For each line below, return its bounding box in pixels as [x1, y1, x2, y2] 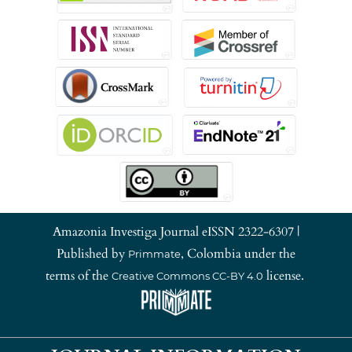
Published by [57, 244, 128, 262]
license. [262, 266, 307, 284]
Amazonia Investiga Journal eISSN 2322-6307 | [53, 222, 299, 240]
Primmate [128, 247, 181, 260]
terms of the [45, 266, 112, 284]
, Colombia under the [181, 244, 295, 262]
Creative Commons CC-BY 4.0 [111, 269, 263, 282]
